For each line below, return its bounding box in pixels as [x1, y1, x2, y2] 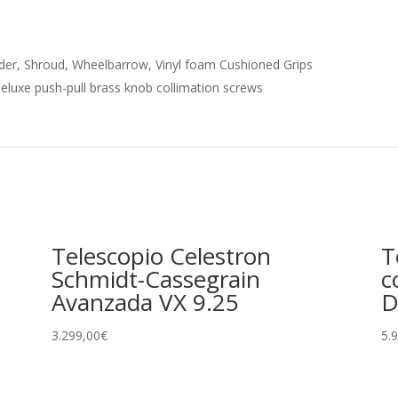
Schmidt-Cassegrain [51, 262, 260, 295]
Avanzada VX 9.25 [51, 285, 239, 318]
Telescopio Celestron [51, 239, 271, 272]
